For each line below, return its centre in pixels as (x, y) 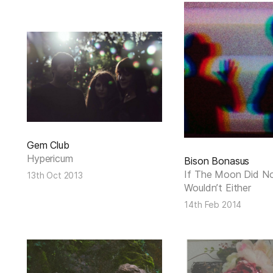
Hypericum (50, 158)
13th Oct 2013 (55, 175)
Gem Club (48, 145)
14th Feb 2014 (213, 204)
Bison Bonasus (217, 161)
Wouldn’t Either (218, 187)
